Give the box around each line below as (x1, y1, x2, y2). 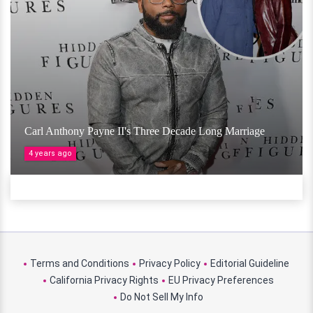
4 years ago (29, 149, 72, 159)
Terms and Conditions (30, 258, 129, 270)
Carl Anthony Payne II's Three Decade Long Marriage (24, 125, 265, 138)
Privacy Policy (139, 258, 201, 270)
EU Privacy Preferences (168, 275, 274, 286)
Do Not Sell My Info (119, 291, 203, 303)
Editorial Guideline (210, 258, 289, 270)
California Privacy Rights (49, 275, 159, 286)
